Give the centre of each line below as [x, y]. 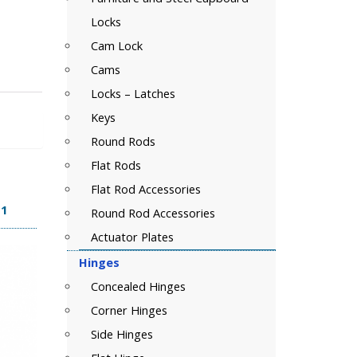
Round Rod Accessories [153, 213]
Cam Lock [116, 46]
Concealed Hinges [138, 286]
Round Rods [123, 141]
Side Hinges [122, 334]
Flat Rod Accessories [145, 189]
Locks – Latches [133, 94]
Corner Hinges [129, 310]
